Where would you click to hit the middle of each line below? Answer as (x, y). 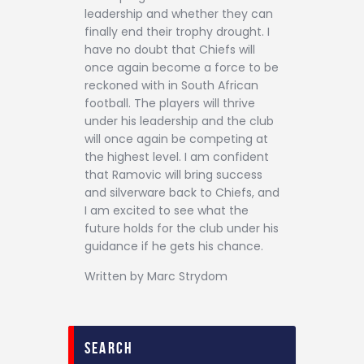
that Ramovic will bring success (173, 174)
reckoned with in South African (171, 85)
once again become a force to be (182, 67)
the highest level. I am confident (177, 156)
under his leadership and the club (179, 121)
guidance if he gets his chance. (174, 246)
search (109, 347)
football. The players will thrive (170, 103)
